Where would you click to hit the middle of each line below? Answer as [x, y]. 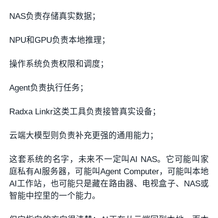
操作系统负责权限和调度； [59, 64]
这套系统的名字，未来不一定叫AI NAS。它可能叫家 [109, 159]
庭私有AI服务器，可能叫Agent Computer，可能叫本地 [109, 171]
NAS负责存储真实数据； [55, 17]
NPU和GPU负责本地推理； [60, 40]
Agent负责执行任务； [49, 88]
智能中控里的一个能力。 [55, 196]
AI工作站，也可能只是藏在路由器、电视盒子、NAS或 [109, 183]
